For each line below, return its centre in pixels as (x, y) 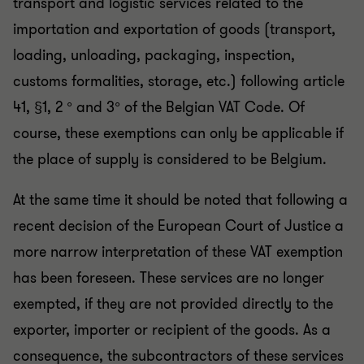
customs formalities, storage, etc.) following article (179, 81)
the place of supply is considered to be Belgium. (170, 159)
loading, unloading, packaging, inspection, (154, 55)
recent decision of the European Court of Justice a (178, 226)
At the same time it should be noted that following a (180, 200)
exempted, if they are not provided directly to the (173, 304)
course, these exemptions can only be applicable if (178, 133)
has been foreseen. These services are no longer (169, 278)
